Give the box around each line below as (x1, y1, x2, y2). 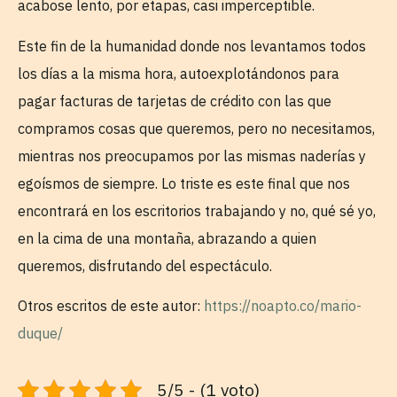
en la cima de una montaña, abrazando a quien (18, 229, 316, 247)
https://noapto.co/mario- (204, 297, 362, 315)
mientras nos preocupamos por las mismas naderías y (18, 146, 366, 165)
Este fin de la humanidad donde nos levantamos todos (18, 36, 366, 55)
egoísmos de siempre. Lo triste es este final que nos (18, 174, 350, 192)
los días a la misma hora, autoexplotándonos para (18, 64, 339, 82)
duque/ (18, 324, 63, 343)
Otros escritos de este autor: (18, 297, 204, 315)
